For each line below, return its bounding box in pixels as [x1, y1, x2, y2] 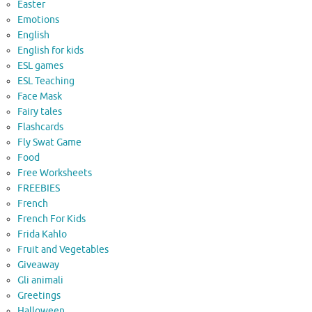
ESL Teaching [17, 75, 75, 88]
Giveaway [17, 259, 59, 272]
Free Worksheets [17, 167, 92, 180]
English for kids [17, 45, 84, 57]
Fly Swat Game [17, 136, 81, 149]
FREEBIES [17, 182, 60, 195]
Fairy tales [17, 106, 62, 118]
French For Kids [17, 213, 86, 226]
